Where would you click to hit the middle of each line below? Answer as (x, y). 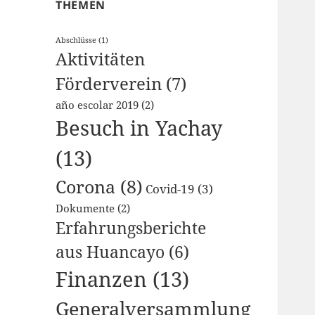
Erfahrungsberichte (131, 229)
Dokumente (85, 208)
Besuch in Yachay (139, 128)
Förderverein (109, 84)
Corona (86, 187)
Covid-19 (171, 189)
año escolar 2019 (97, 105)
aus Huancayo (110, 252)
